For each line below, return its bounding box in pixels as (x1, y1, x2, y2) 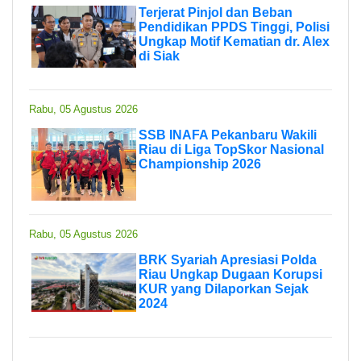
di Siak (139, 48, 180, 63)
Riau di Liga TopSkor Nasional (139, 142, 324, 156)
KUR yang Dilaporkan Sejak (139, 281, 309, 296)
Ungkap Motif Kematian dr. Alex (139, 34, 330, 48)
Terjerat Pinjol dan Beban (139, 5, 293, 19)
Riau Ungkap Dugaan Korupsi (139, 267, 322, 281)
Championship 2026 (139, 156, 261, 171)
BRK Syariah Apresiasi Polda (139, 252, 317, 267)
